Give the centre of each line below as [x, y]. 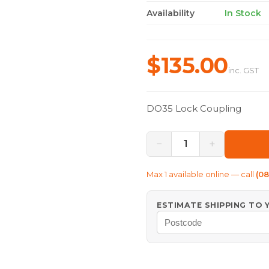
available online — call [210, 174]
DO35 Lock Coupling [194, 108]
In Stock [243, 13]
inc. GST [243, 70]
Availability [171, 13]
